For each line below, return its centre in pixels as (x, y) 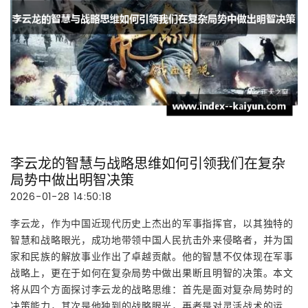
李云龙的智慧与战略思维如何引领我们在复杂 (148, 163)
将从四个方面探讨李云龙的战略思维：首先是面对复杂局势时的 (152, 289)
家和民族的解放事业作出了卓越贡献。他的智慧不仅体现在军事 (152, 256)
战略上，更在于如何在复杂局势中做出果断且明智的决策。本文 (152, 273)
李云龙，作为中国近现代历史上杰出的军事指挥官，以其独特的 (152, 223)
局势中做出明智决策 (72, 180)
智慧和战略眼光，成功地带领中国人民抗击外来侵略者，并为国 (152, 240)
